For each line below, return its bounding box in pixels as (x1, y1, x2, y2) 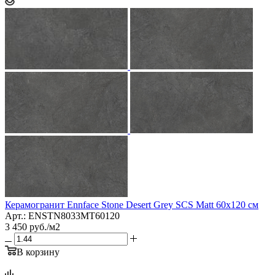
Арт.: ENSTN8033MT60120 (5, 210, 120, 221)
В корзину (17, 246, 60, 257)
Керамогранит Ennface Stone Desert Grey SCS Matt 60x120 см (5, 199, 258, 210)
